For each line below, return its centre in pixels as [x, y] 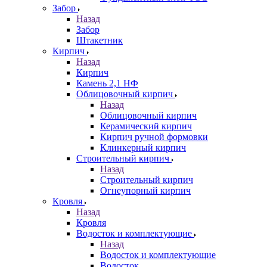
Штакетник [100, 41]
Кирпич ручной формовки [154, 137]
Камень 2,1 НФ [107, 83]
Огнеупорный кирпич [145, 191]
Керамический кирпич [146, 126]
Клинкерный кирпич [143, 148]
